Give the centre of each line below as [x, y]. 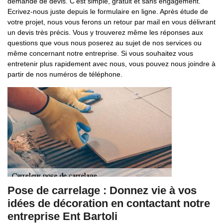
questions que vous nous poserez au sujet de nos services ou [105, 43]
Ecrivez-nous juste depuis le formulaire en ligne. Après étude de [108, 11]
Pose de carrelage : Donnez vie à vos [102, 190]
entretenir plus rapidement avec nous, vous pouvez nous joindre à [111, 64]
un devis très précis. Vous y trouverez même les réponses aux [105, 32]
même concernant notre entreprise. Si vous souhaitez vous [100, 53]
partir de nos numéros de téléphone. [65, 74]
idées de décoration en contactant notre [109, 203]
